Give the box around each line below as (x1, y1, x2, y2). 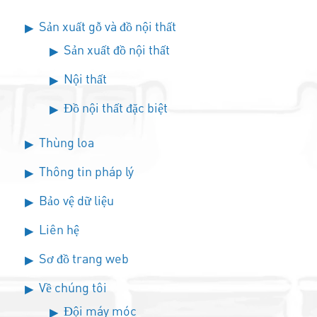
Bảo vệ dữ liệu (39, 192, 114, 208)
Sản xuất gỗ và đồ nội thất (39, 18, 176, 34)
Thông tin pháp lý (39, 163, 134, 179)
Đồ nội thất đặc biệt (64, 100, 168, 115)
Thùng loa (39, 134, 94, 150)
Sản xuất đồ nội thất (64, 42, 170, 57)
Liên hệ (39, 221, 79, 237)
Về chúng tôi (39, 279, 107, 295)
